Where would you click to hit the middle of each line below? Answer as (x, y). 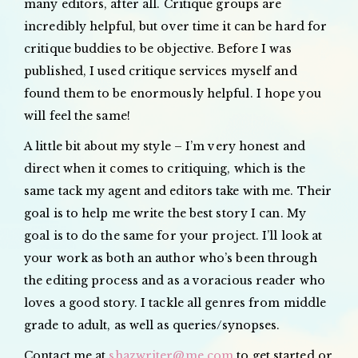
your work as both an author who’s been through (171, 258)
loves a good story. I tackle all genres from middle (175, 302)
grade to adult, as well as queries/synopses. (152, 325)
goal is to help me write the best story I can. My (165, 213)
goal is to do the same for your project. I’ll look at (173, 235)
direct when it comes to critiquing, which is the (165, 168)
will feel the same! (77, 115)
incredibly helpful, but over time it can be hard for (176, 26)
